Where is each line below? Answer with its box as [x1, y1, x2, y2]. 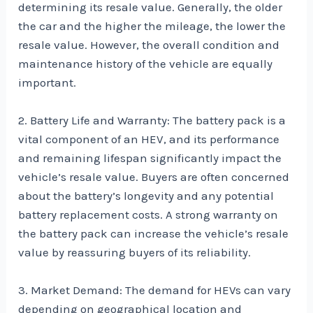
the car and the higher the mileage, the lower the [18, 19, 286, 34]
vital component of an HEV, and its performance [18, 132, 280, 147]
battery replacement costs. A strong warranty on [18, 208, 279, 222]
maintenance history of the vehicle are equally [18, 57, 273, 71]
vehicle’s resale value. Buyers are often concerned [18, 170, 290, 184]
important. [18, 75, 77, 90]
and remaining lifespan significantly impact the [18, 151, 282, 166]
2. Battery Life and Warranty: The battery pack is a [18, 113, 286, 128]
